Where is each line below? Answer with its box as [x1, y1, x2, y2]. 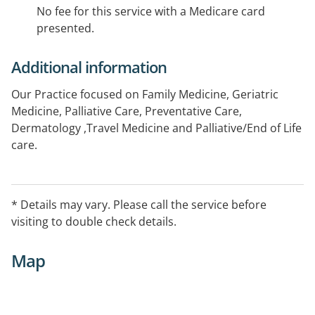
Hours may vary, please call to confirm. [11, 171, 217, 187]
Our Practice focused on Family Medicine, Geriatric [11, 86, 278, 103]
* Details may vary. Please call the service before [11, 197, 266, 213]
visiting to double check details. [11, 214, 176, 230]
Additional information [11, 56, 167, 78]
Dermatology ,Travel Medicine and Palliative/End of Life [11, 120, 302, 136]
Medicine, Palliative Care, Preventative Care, [11, 103, 242, 120]
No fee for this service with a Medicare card [37, 4, 265, 20]
